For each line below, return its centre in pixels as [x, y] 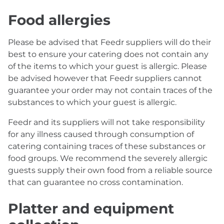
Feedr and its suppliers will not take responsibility [106, 122]
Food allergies [59, 20]
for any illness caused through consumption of [101, 134]
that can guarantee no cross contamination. [95, 182]
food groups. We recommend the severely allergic [108, 158]
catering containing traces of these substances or [107, 146]
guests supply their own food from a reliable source [110, 170]
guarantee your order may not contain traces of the [110, 90]
